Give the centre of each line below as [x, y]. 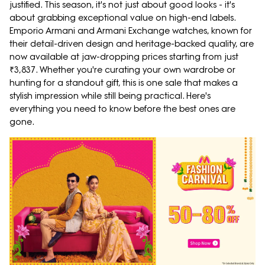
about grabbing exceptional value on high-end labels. [122, 18]
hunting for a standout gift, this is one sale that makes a [124, 83]
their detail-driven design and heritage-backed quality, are [132, 44]
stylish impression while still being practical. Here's [110, 96]
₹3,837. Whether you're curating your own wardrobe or [122, 70]
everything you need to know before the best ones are [122, 109]
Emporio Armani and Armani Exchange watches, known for [131, 31]
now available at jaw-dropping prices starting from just [124, 57]
